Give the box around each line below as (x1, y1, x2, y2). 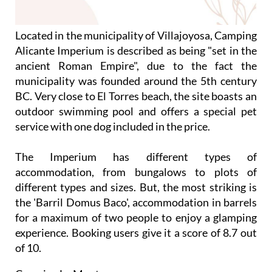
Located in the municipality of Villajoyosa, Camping (15, 29, 257, 42)
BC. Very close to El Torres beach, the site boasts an (15, 89, 257, 103)
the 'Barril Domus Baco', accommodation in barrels (15, 195, 257, 209)
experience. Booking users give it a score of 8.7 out (15, 226, 257, 239)
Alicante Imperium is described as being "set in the (15, 44, 257, 57)
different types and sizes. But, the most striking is (15, 180, 257, 194)
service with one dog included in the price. (15, 120, 210, 133)
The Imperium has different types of (15, 150, 257, 163)
